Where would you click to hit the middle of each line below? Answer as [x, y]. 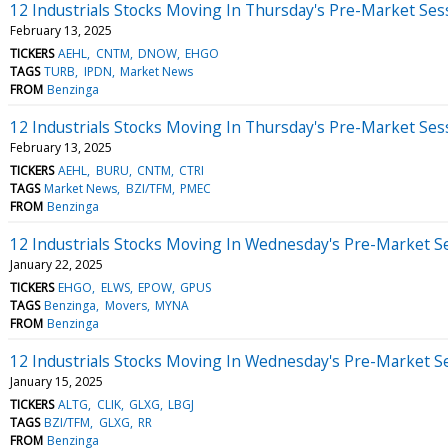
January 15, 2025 [56, 381]
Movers [125, 305]
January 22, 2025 [56, 264]
